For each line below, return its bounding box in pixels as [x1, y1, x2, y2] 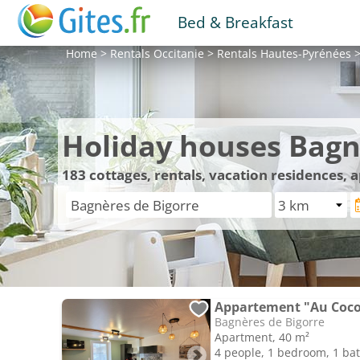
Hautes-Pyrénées [260, 46, 351, 61]
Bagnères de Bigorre [215, 314, 325, 329]
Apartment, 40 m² [215, 329, 309, 345]
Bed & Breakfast [177, 12, 293, 32]
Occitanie [153, 46, 204, 61]
